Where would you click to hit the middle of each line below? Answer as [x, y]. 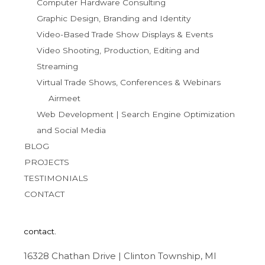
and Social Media [71, 130]
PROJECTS [47, 162]
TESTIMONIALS [56, 178]
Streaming [57, 67]
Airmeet [65, 98]
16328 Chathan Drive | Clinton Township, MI [120, 256]
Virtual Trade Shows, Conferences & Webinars [128, 83]
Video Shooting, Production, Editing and [118, 51]
